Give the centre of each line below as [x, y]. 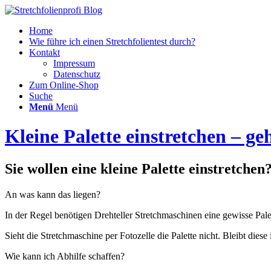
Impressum [74, 63]
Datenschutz [77, 74]
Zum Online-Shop [64, 85]
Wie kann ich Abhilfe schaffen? [65, 256]
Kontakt [44, 52]
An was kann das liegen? [53, 194]
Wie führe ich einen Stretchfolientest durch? [112, 41]
